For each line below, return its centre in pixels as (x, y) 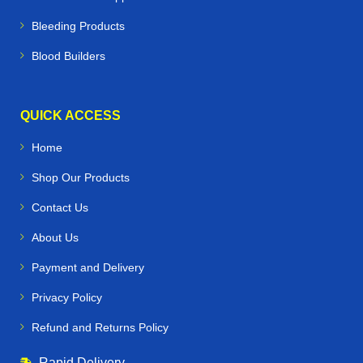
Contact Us (60, 207)
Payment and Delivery (88, 267)
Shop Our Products (81, 177)
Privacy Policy (67, 297)
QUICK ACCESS (70, 115)
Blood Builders (68, 56)
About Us (55, 237)
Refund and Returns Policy (100, 327)
